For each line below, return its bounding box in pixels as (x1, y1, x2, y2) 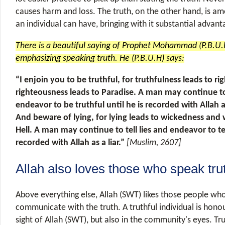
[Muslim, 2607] (127, 138, 181, 148)
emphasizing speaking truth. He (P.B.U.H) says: (16, 53, 184, 63)
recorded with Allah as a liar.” (16, 138, 127, 148)
